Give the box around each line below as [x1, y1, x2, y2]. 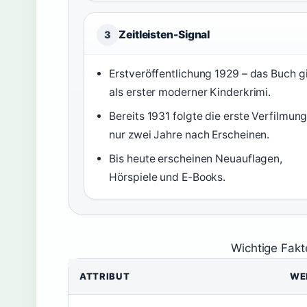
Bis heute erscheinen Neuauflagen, [109, 152, 283, 165]
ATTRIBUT [79, 271, 130, 282]
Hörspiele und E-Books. [109, 171, 226, 184]
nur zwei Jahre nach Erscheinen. [109, 128, 270, 141]
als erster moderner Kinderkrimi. [109, 86, 271, 99]
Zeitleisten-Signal [119, 28, 210, 41]
